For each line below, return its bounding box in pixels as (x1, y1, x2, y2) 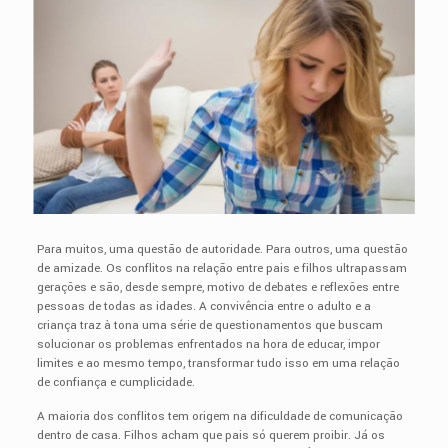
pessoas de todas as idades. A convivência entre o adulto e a (36, 297, 371, 315)
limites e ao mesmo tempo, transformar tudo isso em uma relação (36, 354, 400, 372)
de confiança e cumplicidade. (36, 373, 195, 391)
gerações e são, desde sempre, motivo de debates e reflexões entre (36, 278, 399, 296)
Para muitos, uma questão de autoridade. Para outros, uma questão (36, 240, 408, 258)
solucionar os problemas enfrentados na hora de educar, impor (36, 335, 380, 353)
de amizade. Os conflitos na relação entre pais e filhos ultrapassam (36, 259, 407, 277)
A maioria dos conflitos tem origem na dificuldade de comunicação (36, 407, 403, 425)
